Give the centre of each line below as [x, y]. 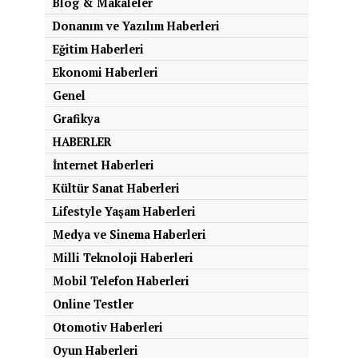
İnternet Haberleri [103, 165]
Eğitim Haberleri [98, 49]
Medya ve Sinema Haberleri [129, 235]
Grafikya [76, 119]
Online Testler [93, 304]
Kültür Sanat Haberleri [116, 188]
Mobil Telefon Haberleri [121, 281]
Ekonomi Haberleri [105, 72]
